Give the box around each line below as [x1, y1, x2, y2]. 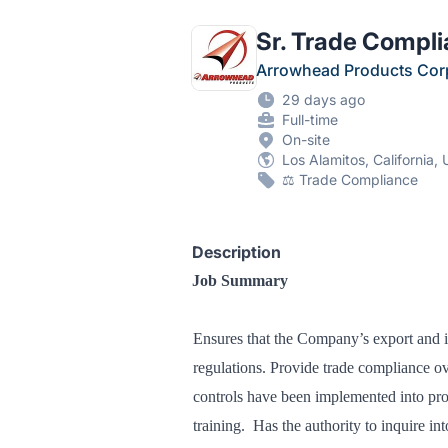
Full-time [282, 111, 338, 128]
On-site [282, 131, 330, 148]
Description [192, 242, 281, 262]
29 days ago [282, 91, 365, 108]
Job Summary [192, 272, 288, 289]
